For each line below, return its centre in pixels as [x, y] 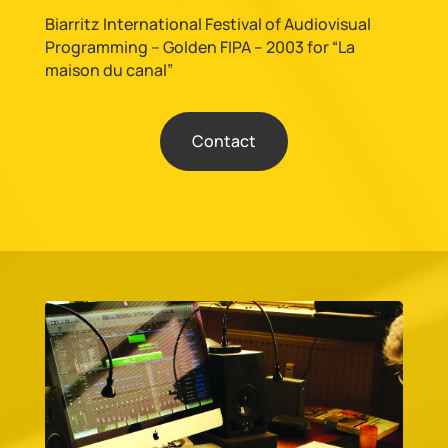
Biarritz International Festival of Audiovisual [207, 24]
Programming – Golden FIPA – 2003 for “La [199, 47]
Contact [223, 141]
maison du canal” [108, 70]
